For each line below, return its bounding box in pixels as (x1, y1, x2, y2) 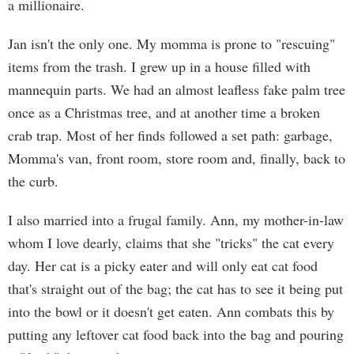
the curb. (8, 171, 58, 190)
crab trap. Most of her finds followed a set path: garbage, (8, 126, 333, 145)
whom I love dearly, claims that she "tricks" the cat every (8, 233, 334, 252)
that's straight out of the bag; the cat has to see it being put (8, 279, 343, 298)
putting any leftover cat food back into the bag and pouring (8, 325, 344, 344)
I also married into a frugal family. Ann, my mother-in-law (8, 210, 344, 229)
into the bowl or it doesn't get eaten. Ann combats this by (8, 302, 334, 321)
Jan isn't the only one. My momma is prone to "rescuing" (8, 34, 335, 53)
